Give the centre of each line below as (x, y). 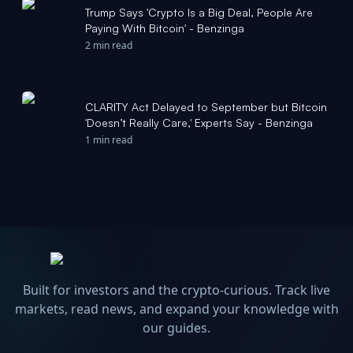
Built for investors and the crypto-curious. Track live (176, 290)
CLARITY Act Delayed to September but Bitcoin (206, 107)
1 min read (109, 140)
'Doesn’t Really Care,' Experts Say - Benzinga (199, 123)
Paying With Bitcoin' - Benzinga (165, 28)
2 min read (109, 45)
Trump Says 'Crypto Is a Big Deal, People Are (199, 12)
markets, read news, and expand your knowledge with (176, 309)
